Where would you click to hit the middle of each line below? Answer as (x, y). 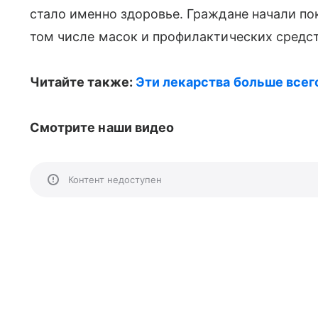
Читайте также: (83, 82)
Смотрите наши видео (102, 127)
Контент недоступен (115, 180)
